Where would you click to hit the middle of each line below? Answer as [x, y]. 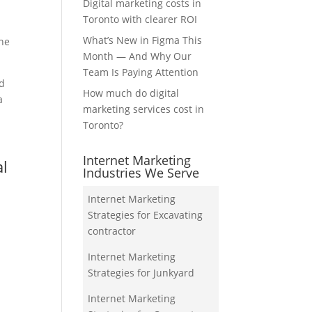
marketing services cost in [144, 109]
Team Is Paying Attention [141, 72]
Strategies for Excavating [146, 215]
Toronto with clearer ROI [140, 19]
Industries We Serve [141, 173]
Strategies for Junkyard [141, 273]
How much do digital [131, 93]
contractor [112, 231]
